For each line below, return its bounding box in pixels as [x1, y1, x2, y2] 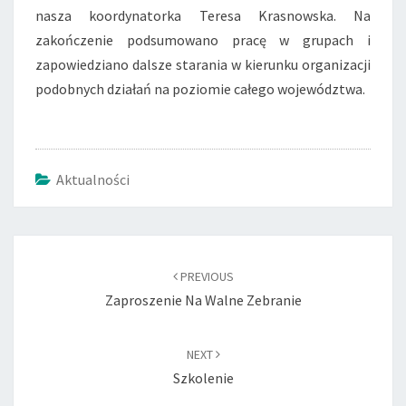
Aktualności [56, 170, 130, 188]
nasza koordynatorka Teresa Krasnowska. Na [35, 6, 371, 24]
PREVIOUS [177, 268, 234, 285]
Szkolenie [172, 369, 234, 387]
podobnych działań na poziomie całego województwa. [35, 80, 368, 98]
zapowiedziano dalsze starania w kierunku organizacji [35, 55, 371, 73]
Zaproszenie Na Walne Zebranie [104, 291, 302, 309]
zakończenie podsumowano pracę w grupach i [35, 31, 371, 49]
